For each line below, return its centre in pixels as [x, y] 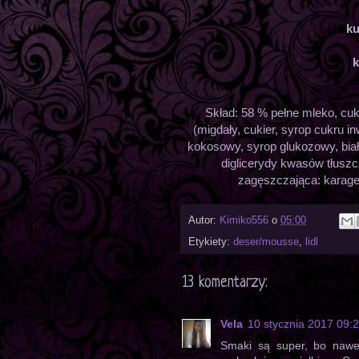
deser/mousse [266, 242]
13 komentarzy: [225, 284]
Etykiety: [211, 242]
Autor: [204, 221]
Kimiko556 [244, 221]
